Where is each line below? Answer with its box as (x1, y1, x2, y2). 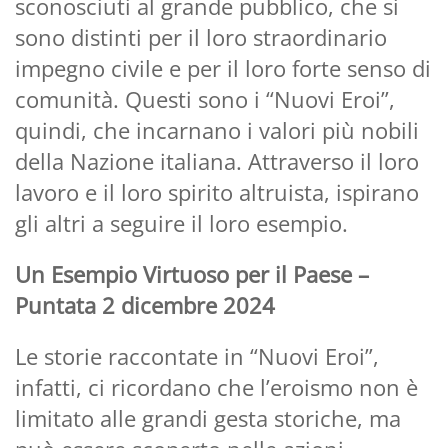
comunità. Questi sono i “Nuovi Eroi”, (15, 83, 395, 114)
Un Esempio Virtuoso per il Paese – (15, 258, 369, 289)
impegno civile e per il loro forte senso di (15, 52, 431, 83)
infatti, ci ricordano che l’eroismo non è (15, 371, 418, 402)
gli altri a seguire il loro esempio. (15, 207, 348, 238)
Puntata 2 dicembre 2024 (15, 289, 275, 320)
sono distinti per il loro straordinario (15, 21, 387, 52)
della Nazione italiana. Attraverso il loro (15, 145, 419, 176)
